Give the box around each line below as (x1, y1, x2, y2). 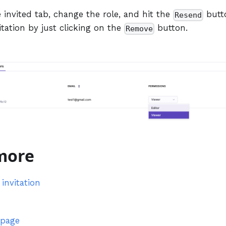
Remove (126, 24, 153, 33)
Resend (175, 10, 202, 20)
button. (154, 23, 188, 33)
